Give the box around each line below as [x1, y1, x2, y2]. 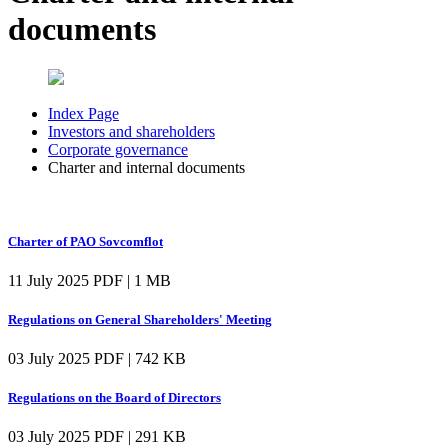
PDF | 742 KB [94, 350, 186, 368]
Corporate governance [48, 141, 188, 159]
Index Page [48, 105, 119, 123]
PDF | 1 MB [93, 271, 171, 289]
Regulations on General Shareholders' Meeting [8, 311, 272, 327]
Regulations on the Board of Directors [8, 390, 221, 406]
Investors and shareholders [48, 123, 215, 141]
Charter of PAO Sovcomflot [8, 233, 163, 249]
